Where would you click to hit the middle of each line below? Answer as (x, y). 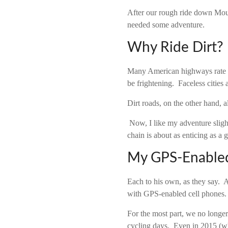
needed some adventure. (168, 25)
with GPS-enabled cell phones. (177, 194)
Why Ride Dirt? (176, 47)
